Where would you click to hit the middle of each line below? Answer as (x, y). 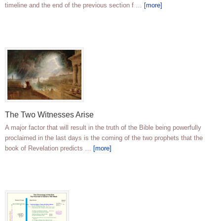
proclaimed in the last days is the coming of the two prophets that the (104, 138)
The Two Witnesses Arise (49, 115)
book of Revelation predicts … (49, 148)
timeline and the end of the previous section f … (74, 5)
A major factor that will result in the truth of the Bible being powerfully (103, 128)
